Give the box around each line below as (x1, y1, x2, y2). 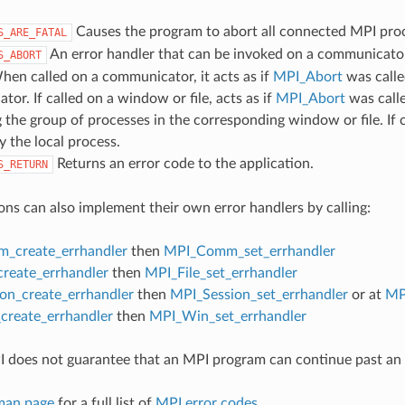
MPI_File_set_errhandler (144, 265, 297, 280)
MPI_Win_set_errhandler (148, 308, 306, 324)
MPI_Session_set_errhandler (169, 287, 348, 302)
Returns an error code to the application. (52, 155, 314, 171)
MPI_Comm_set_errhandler (163, 243, 335, 259)
